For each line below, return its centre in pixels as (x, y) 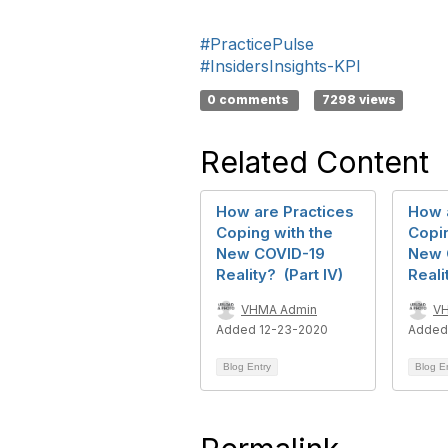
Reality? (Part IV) (279, 274)
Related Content (314, 162)
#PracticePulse (257, 44)
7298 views (358, 99)
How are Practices (285, 211)
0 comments (250, 99)
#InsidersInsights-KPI (280, 66)
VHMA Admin (279, 309)
